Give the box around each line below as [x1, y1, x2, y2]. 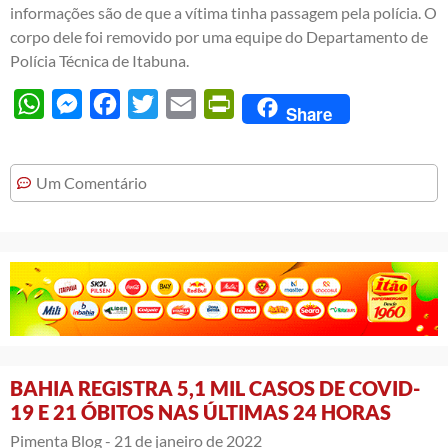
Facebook [120, 94, 187, 114]
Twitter [158, 94, 208, 114]
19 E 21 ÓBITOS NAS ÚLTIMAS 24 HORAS [10, 399, 391, 424]
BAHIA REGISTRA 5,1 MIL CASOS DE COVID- [10, 375, 420, 400]
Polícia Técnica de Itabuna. [10, 51, 189, 71]
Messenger [82, 94, 158, 114]
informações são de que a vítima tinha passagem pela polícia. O [10, 3, 437, 23]
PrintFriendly [234, 94, 326, 114]
